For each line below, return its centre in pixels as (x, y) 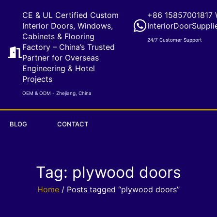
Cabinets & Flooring (58, 36)
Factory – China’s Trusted (69, 47)
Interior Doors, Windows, (68, 26)
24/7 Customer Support (175, 40)
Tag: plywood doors (108, 172)
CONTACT (73, 124)
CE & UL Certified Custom (70, 15)
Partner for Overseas (61, 58)
